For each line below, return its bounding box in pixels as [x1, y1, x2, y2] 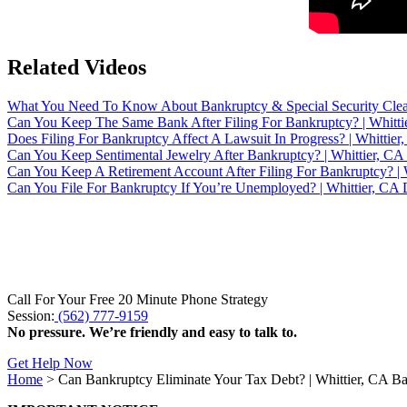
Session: [7, 307, 55, 323]
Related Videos [7, 55, 146, 79]
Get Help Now [7, 354, 93, 371]
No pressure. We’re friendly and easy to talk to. [7, 323, 297, 340]
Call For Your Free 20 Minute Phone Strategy [7, 291, 268, 307]
